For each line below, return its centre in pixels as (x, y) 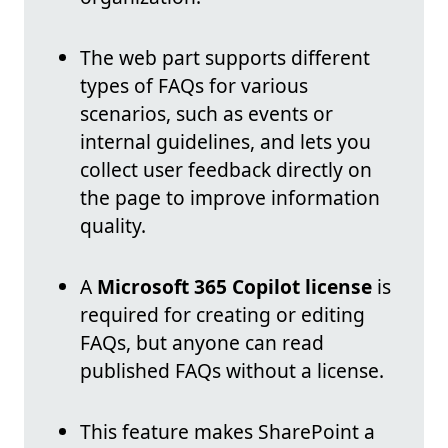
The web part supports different (225, 58)
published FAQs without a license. (232, 371)
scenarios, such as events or (206, 114)
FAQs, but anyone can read (202, 343)
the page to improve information (230, 198)
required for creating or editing (222, 315)
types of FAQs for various (194, 86)
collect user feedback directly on (226, 170)
